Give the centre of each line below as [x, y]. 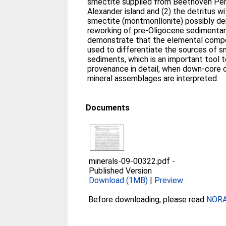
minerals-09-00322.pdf [130, 161]
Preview [169, 180]
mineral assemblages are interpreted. [153, 78]
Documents [108, 108]
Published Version [121, 171]
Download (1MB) [119, 180]
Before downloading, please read [148, 200]
